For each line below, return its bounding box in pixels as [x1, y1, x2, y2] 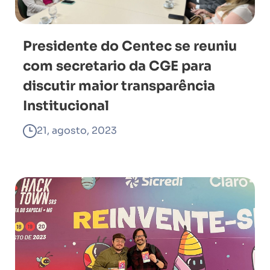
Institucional [23, 98, 109, 114]
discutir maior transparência [23, 78, 215, 94]
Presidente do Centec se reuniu [23, 38, 237, 54]
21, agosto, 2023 [37, 124, 117, 137]
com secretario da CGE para [23, 58, 212, 74]
